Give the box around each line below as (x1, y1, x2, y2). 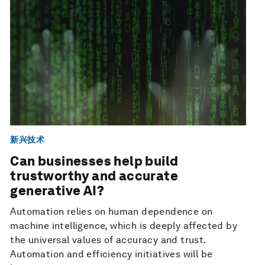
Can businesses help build (10, 153, 179, 169)
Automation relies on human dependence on (10, 206, 213, 218)
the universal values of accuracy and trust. (10, 234, 206, 246)
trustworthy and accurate (10, 168, 178, 184)
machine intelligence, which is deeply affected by (10, 220, 237, 232)
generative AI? (10, 183, 104, 199)
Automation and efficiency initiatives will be (10, 248, 213, 260)
